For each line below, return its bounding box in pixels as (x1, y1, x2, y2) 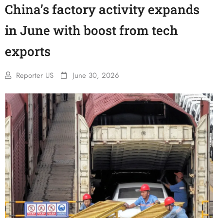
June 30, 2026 (73, 70, 119, 81)
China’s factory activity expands (5, 1, 200, 18)
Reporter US (16, 70, 54, 81)
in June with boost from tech (5, 22, 178, 38)
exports (5, 43, 51, 59)
